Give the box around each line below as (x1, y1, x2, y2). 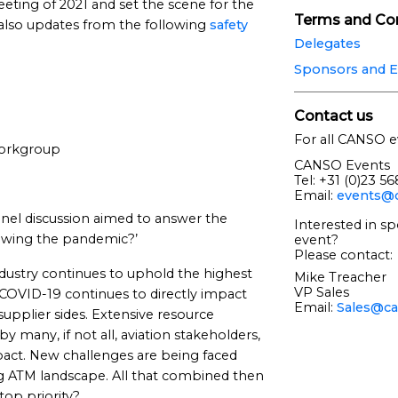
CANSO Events (293, 156, 390, 173)
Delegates (293, 35, 361, 52)
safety (210, 17, 248, 33)
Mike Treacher (293, 268, 386, 285)
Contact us (293, 107, 373, 124)
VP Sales (293, 283, 349, 300)
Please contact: (293, 246, 393, 263)
